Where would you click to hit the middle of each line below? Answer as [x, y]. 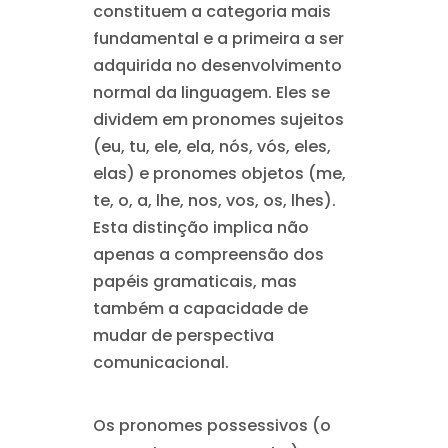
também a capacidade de [200, 308]
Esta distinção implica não [200, 227]
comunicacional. [160, 362]
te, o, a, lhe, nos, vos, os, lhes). [214, 200]
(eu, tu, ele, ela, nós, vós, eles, [211, 146]
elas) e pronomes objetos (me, [219, 173]
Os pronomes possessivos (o [211, 425]
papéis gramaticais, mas [194, 281]
